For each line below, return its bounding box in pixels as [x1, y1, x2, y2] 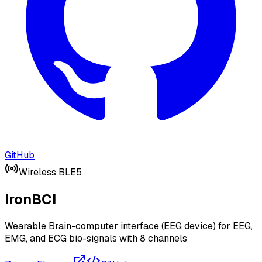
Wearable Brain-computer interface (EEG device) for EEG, [5, 219, 253, 232]
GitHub [5, 149, 35, 161]
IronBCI [5, 189, 56, 208]
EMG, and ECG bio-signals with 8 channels [5, 232, 187, 244]
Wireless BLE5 [19, 166, 82, 178]
